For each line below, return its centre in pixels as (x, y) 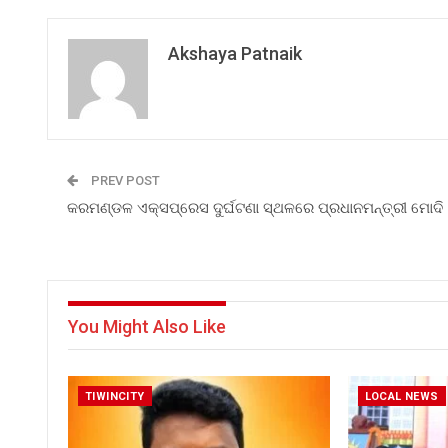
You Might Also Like (147, 326)
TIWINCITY (115, 397)
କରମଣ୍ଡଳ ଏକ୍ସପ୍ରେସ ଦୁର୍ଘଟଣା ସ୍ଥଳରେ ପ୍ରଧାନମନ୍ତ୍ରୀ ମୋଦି (255, 208)
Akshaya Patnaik (235, 53)
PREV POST (124, 180)
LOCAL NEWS (401, 397)
